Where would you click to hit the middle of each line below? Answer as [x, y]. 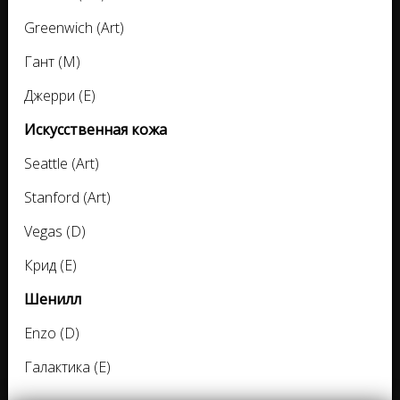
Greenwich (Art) [74, 28]
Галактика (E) [67, 367]
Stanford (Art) [67, 198]
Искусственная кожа [96, 130]
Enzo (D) [52, 333]
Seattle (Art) [62, 164]
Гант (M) [52, 62]
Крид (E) [50, 266]
